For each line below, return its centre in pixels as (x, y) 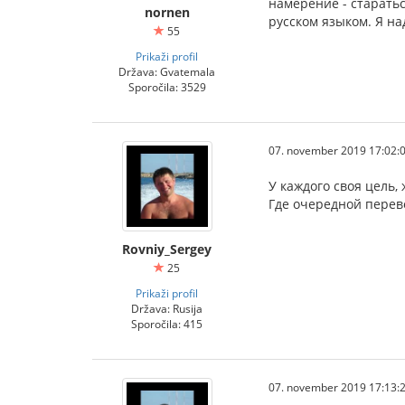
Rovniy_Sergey (167, 249)
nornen (167, 12)
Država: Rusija (167, 308)
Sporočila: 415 (167, 324)
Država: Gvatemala (167, 71)
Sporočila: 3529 (167, 87)
